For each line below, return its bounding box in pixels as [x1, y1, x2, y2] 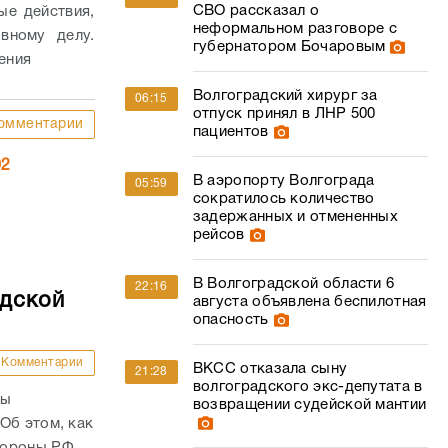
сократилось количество [192, 192, 375, 206]
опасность [192, 313, 269, 327]
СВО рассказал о [192, 4, 320, 18]
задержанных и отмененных [192, 210, 399, 224]
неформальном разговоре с [192, 22, 398, 36]
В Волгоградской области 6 [192, 277, 395, 291]
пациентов [192, 125, 269, 139]
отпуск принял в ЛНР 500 [192, 107, 376, 121]
